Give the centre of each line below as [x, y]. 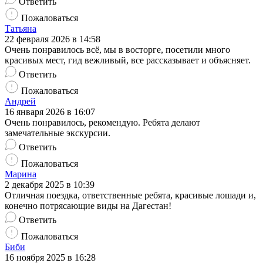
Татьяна [21, 28]
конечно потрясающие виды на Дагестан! [88, 205]
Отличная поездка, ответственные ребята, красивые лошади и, [130, 195]
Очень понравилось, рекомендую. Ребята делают [102, 122]
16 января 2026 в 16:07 [50, 112]
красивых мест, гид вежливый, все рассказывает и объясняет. [128, 60]
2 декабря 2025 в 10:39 [50, 184]
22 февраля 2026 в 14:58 [53, 39]
